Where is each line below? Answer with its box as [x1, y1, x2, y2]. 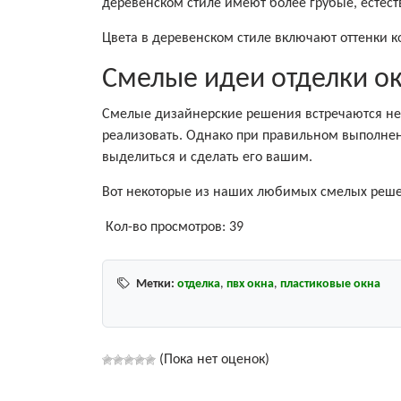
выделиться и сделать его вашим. [102, 149, 312, 165]
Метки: [136, 277, 175, 291]
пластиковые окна [280, 277, 380, 291]
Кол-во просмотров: [106, 219, 226, 235]
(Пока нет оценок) [156, 352, 269, 367]
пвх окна [226, 277, 274, 291]
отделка [177, 277, 220, 291]
